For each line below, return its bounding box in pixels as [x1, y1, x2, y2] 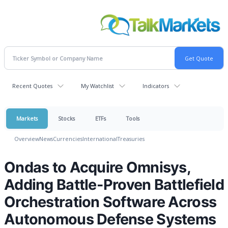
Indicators [142, 82, 169, 90]
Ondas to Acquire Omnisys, [4, 158, 190, 177]
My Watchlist [81, 82, 114, 90]
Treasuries [118, 135, 145, 143]
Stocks [58, 115, 75, 123]
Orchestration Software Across [4, 193, 217, 211]
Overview [14, 135, 39, 143]
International [82, 135, 118, 143]
